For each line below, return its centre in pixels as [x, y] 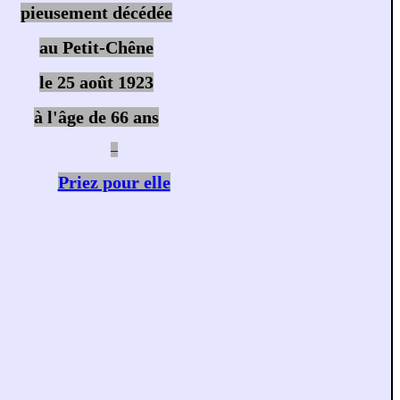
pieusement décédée [96, 12]
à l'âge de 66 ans [96, 117]
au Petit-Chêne [96, 47]
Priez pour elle [114, 182]
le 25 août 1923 [96, 82]
